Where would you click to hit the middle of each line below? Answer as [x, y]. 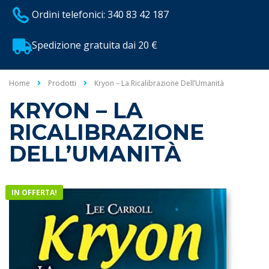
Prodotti [62, 83]
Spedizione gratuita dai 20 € [95, 45]
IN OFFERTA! [34, 193]
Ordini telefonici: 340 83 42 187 [100, 15]
